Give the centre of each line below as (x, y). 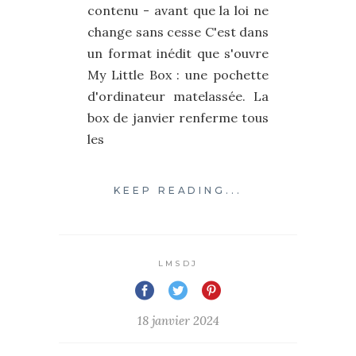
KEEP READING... (178, 191)
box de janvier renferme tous (178, 118)
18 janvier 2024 (178, 321)
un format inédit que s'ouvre (178, 54)
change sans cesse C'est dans (178, 32)
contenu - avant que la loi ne (178, 11)
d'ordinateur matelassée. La (178, 97)
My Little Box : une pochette (178, 75)
